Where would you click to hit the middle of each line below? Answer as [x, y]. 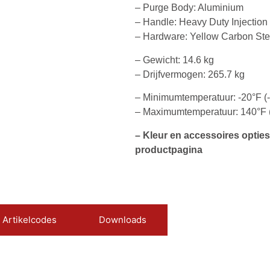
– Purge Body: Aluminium [189, 8]
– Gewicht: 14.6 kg [174, 60]
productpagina [169, 149]
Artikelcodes [30, 219]
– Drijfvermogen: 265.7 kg [190, 74]
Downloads [123, 219]
